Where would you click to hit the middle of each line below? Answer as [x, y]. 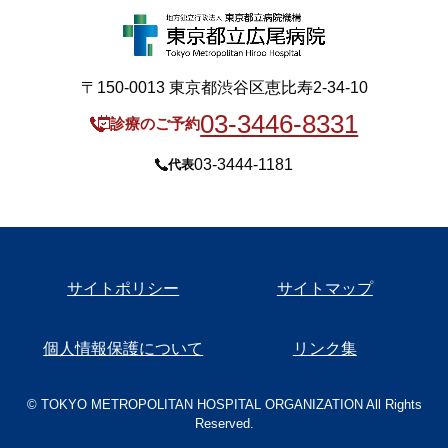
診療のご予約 [155, 123]
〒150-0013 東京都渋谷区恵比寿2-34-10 [224, 87]
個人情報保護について [123, 348]
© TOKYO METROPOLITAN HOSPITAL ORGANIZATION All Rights [224, 404]
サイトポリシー [123, 288]
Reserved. [224, 423]
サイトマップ [324, 288]
